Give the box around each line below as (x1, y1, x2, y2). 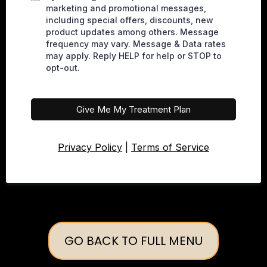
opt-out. (46, 63, 80, 73)
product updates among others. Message (46, 27, 219, 37)
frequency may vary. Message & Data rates (46, 39, 226, 49)
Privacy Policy (58, 141, 122, 153)
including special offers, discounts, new (46, 15, 213, 25)
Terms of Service (131, 141, 209, 153)
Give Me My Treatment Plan (76, 104, 191, 115)
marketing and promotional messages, (46, 3, 206, 13)
